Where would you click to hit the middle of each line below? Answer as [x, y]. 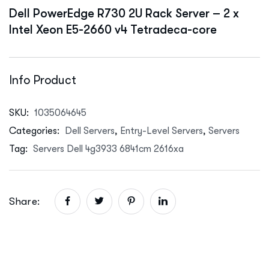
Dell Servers [90, 131]
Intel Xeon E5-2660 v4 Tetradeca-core [113, 29]
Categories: [35, 131]
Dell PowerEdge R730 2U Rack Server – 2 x [124, 13]
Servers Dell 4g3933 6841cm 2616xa [108, 149]
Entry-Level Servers [162, 131]
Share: [24, 201]
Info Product [43, 80]
